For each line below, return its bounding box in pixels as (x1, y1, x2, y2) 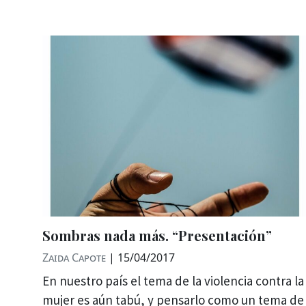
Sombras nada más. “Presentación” (42, 226, 272, 245)
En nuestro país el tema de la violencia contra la (42, 273, 304, 290)
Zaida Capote (42, 250, 106, 266)
